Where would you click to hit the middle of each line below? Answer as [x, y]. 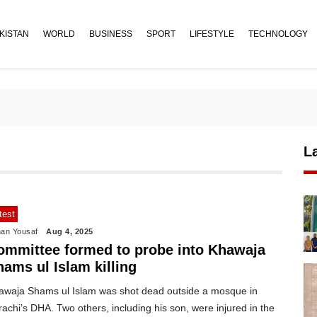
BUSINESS [111, 34]
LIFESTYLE [212, 34]
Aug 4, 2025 [70, 231]
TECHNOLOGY [278, 34]
